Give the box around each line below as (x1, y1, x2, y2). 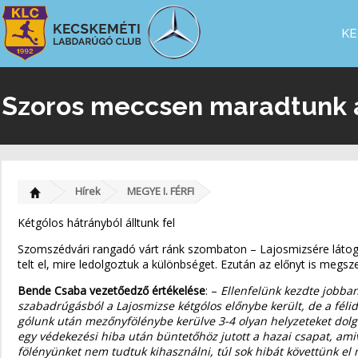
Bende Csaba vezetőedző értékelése (18, 283, 205, 298)
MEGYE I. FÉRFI (127, 184, 194, 198)
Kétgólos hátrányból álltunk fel (18, 215, 175, 230)
